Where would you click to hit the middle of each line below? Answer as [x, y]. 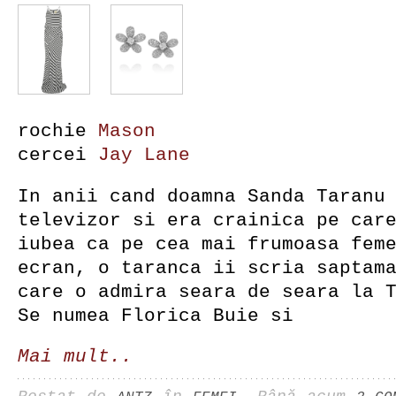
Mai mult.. [75, 356]
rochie [58, 131]
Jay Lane [144, 155]
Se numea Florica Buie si [156, 316]
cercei [58, 155]
